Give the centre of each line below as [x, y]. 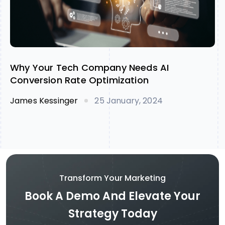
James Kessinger [44, 100]
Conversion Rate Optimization [80, 80]
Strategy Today [113, 214]
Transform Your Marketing [113, 178]
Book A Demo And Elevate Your [113, 196]
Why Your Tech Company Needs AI [90, 68]
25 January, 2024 [129, 101]
